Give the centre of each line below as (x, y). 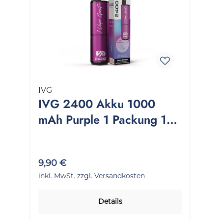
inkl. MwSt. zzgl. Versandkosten (92, 176)
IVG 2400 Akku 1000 (97, 104)
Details (110, 201)
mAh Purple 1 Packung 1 (102, 119)
